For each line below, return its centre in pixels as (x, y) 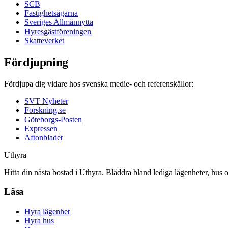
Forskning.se (45, 110)
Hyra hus (39, 221)
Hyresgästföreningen (58, 31)
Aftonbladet (44, 137)
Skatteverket (44, 40)
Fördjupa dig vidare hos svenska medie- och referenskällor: (99, 83)
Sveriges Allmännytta (59, 22)
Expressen (41, 128)
